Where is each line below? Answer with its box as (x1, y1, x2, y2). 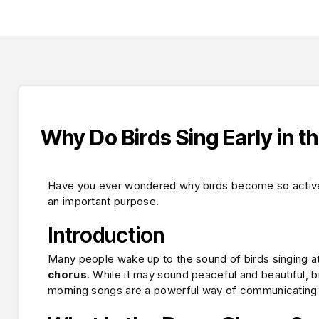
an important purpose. (48, 194, 159, 208)
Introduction (48, 222, 164, 249)
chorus (48, 268, 87, 282)
